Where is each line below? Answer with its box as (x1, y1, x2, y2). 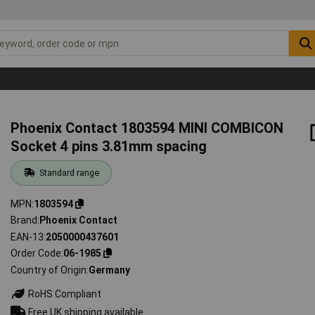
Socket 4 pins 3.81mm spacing (11, 137, 207, 155)
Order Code (11, 247, 62, 259)
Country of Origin (11, 264, 87, 276)
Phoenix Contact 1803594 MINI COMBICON (11, 119, 284, 136)
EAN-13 (11, 231, 44, 243)
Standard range (39, 167, 99, 178)
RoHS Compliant (26, 288, 102, 300)
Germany (89, 264, 131, 276)
